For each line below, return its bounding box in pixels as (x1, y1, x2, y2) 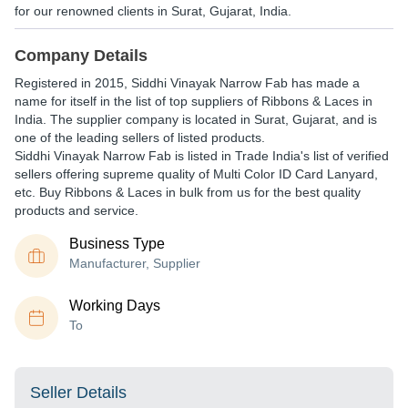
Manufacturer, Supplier (69, 256, 200, 270)
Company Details (15, 46, 148, 65)
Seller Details (30, 383, 127, 402)
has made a (288, 76, 360, 90)
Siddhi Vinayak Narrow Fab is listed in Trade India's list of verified (15, 148, 389, 163)
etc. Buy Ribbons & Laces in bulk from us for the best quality (15, 185, 361, 199)
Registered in (15, 76, 95, 90)
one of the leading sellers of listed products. (15, 130, 265, 145)
